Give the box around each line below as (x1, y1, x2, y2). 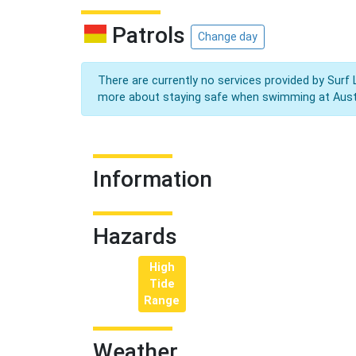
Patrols (106, 22, 191, 48)
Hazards (93, 223, 177, 250)
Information (93, 166, 212, 193)
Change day (198, 30, 257, 44)
